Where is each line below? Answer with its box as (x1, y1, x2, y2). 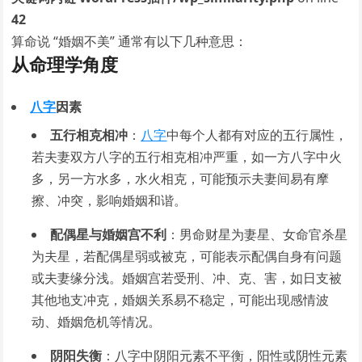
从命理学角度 (11, 52, 119, 76)
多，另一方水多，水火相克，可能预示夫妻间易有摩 (32, 170, 330, 187)
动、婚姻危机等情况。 (32, 313, 162, 330)
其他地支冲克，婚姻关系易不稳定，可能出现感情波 (32, 291, 330, 309)
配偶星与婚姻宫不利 (50, 225, 167, 243)
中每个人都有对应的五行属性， (166, 126, 348, 144)
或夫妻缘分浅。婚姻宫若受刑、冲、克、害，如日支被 (32, 269, 343, 287)
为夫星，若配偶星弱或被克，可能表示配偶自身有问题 (32, 247, 343, 265)
